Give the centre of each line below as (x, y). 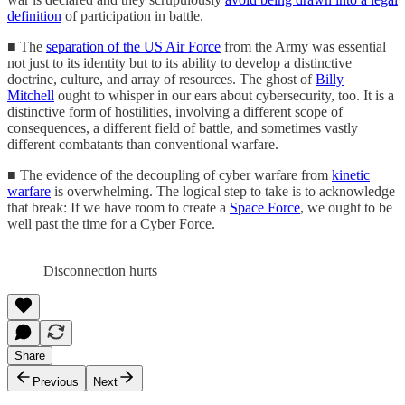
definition (34, 15)
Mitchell (31, 95)
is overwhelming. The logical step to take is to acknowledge (223, 191)
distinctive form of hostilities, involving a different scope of (175, 111)
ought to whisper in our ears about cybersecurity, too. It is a (224, 95)
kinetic (351, 174)
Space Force (265, 207)
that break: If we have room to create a (118, 207)
